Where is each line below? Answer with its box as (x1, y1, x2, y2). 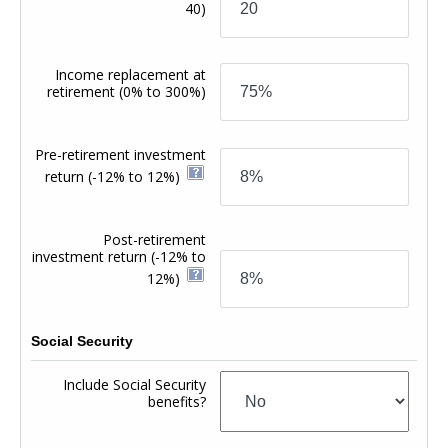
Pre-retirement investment (35, 144, 207, 164)
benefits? (148, 391, 207, 411)
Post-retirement (103, 229, 207, 249)
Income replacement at (55, 64, 207, 84)
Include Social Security (63, 374, 207, 394)
